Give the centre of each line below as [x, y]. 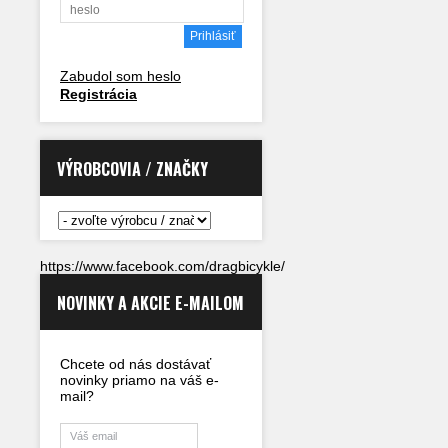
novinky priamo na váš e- [139, 380]
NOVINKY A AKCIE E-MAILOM [150, 303]
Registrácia [98, 94]
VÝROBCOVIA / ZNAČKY [132, 169]
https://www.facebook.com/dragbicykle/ [162, 266]
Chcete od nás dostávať [135, 364]
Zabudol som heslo [120, 76]
